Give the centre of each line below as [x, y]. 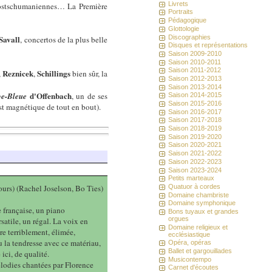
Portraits [181, 12]
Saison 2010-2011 [195, 62]
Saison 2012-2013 [195, 78]
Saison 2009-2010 [195, 53]
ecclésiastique [189, 234]
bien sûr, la [89, 73]
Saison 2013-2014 [195, 87]
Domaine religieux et [198, 227]
